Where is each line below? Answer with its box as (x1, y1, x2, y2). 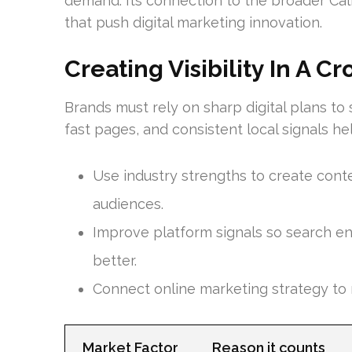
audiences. (93, 195, 163, 212)
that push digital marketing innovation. (64, 13, 322, 31)
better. (93, 251, 137, 269)
